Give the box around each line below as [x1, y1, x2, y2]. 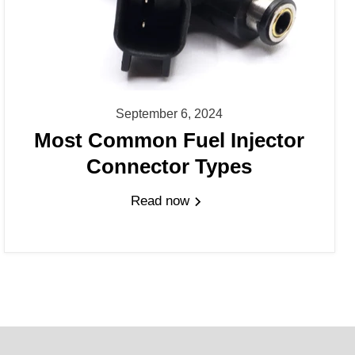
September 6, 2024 [116, 106, 223, 120]
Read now [131, 193, 194, 209]
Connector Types [86, 155, 253, 178]
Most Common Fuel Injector [34, 129, 305, 152]
